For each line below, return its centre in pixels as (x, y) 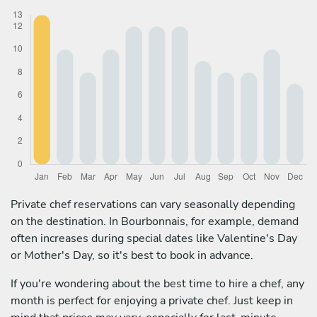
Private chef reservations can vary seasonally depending (153, 204)
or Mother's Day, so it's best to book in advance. (132, 255)
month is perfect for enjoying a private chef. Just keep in (152, 300)
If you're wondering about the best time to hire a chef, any (157, 283)
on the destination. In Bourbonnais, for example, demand (155, 221)
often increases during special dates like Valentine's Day (154, 238)
